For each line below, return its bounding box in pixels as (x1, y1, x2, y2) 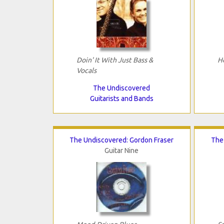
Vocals (76, 66, 96, 75)
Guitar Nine (104, 146, 139, 155)
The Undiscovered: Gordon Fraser (69, 136, 174, 144)
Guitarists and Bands (89, 94, 153, 103)
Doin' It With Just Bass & (76, 56, 153, 64)
